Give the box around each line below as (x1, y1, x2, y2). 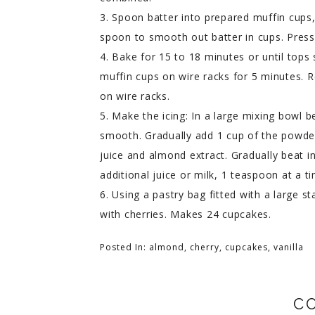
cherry (190, 240, 219, 253)
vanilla (274, 240, 304, 253)
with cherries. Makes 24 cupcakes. (100, 207, 271, 221)
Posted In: (100, 240, 149, 253)
